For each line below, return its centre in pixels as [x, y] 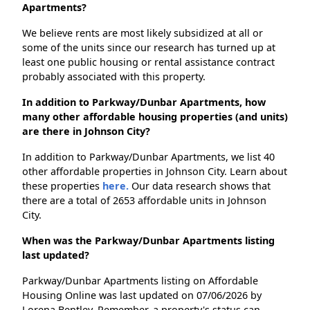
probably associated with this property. [114, 77]
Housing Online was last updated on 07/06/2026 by [142, 295]
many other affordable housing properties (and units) [155, 117]
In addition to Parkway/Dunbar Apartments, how [144, 102]
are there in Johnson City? [86, 131]
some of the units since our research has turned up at [149, 48]
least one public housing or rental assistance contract [148, 62]
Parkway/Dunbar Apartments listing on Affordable [140, 281]
